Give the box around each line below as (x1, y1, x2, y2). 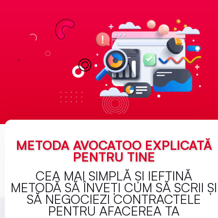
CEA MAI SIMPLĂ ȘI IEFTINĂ (36, 167, 192, 183)
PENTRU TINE (73, 148, 155, 164)
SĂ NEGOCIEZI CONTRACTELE (27, 191, 201, 207)
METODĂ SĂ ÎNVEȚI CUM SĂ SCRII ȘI (11, 179, 217, 195)
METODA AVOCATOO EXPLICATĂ (16, 137, 212, 153)
